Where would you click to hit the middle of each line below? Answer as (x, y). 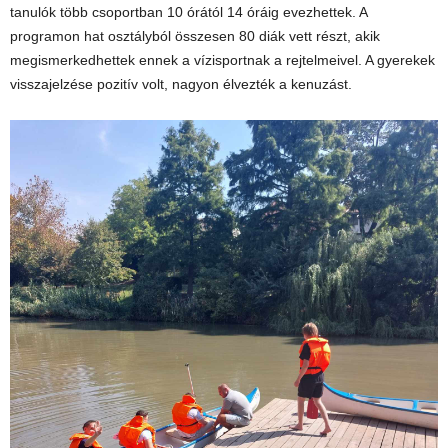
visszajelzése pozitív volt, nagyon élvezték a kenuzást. (181, 84)
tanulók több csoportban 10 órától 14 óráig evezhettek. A (188, 12)
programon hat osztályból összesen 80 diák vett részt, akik (195, 36)
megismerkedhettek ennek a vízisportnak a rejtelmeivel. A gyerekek (222, 60)
